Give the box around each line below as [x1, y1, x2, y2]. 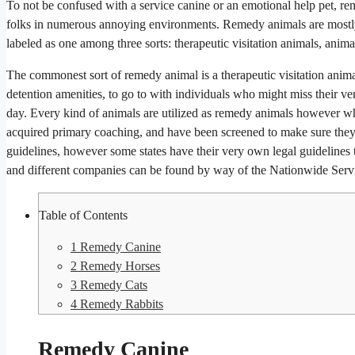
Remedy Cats [77, 278, 147, 292]
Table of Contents [39, 208, 128, 223]
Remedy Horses [77, 259, 160, 273]
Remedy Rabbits [77, 297, 163, 311]
